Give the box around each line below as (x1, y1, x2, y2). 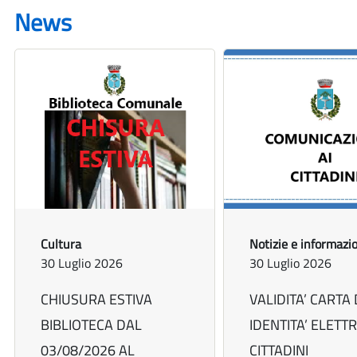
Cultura (41, 234, 81, 254)
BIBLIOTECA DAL (41, 314, 142, 336)
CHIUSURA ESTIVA (41, 288, 152, 311)
